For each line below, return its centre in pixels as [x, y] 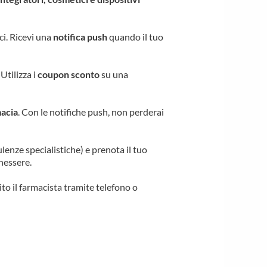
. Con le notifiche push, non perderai [91, 112]
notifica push [80, 37]
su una [114, 74]
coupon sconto [69, 74]
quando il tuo [136, 37]
